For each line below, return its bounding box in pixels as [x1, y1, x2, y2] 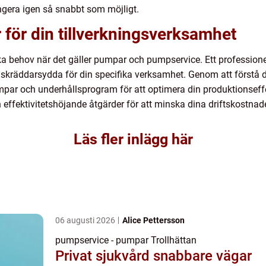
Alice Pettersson [122, 216, 185, 226]
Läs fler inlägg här [73, 131, 193, 148]
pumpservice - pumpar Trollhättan [55, 235, 197, 246]
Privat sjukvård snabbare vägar [55, 248, 153, 265]
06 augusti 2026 [55, 216, 117, 226]
